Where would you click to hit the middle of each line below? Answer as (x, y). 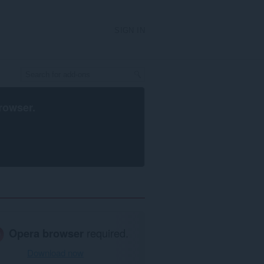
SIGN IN (130, 30)
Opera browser (47, 233)
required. (106, 232)
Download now (55, 253)
